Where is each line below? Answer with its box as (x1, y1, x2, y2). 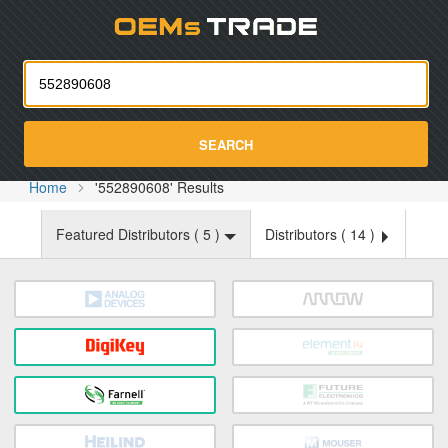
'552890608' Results (95, 177, 225, 197)
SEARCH (199, 134, 253, 154)
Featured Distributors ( (56, 224, 203, 244)
